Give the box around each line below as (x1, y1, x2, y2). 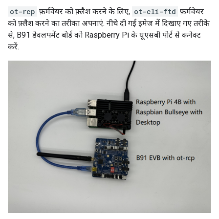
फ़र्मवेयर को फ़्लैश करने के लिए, (37, 7, 132, 17)
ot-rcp (10, 7, 35, 17)
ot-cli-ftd (134, 7, 176, 17)
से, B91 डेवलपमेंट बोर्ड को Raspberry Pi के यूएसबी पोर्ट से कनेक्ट (8, 30, 201, 40)
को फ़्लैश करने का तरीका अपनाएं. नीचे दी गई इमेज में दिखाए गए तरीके (8, 19, 210, 28)
